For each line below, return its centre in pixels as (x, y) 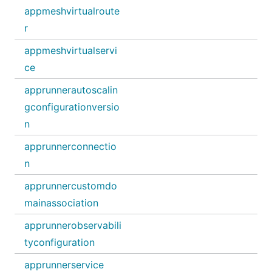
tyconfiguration (59, 242)
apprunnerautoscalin (71, 90)
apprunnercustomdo (71, 186)
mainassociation (61, 203)
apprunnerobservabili (73, 225)
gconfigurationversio (72, 107)
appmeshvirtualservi (71, 50)
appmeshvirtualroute (72, 11)
